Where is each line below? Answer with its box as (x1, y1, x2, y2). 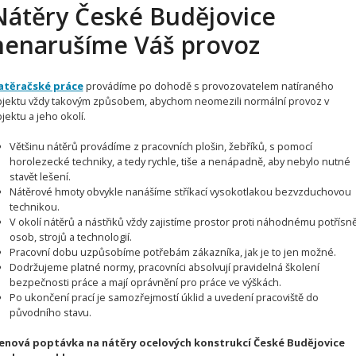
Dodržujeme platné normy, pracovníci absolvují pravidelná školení (10, 259, 320, 274)
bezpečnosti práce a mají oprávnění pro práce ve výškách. (10, 274, 282, 289)
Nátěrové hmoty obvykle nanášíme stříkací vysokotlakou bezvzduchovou (10, 184, 352, 199)
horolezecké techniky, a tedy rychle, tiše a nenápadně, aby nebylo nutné (10, 153, 351, 168)
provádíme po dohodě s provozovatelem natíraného (83, 78, 334, 93)
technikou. (10, 199, 60, 214)
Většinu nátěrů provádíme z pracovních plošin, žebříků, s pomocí (10, 138, 313, 153)
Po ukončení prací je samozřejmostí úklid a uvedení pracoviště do (10, 289, 319, 304)
